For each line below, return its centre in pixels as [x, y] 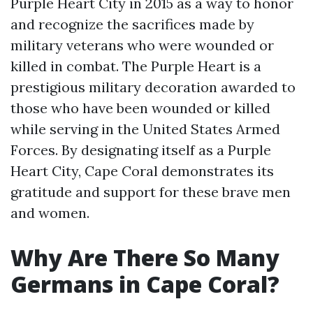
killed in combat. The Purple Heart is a [136, 66]
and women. [50, 213]
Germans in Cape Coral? [145, 284]
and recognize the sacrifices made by [132, 24]
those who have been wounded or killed [140, 108]
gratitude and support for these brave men [151, 192]
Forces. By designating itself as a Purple [141, 150]
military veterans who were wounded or [142, 45]
